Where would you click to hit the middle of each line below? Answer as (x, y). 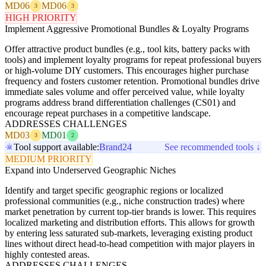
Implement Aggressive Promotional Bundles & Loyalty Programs (127, 28)
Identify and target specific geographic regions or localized (114, 190)
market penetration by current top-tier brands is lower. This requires (130, 211)
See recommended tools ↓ (213, 147)
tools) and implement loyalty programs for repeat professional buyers (133, 59)
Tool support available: (56, 147)
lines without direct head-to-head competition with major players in (130, 243)
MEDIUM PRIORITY (49, 159)
